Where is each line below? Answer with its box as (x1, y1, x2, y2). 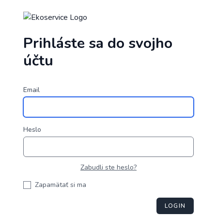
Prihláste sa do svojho (23, 33, 172, 53)
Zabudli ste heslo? (80, 163, 137, 172)
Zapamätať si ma (35, 180, 86, 189)
